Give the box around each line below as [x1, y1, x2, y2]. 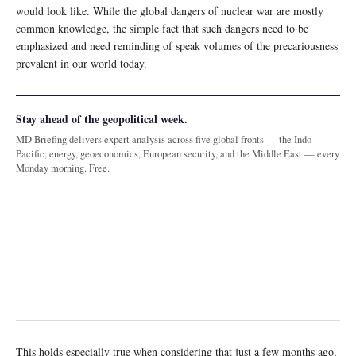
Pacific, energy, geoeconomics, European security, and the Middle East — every [16, 146, 339, 161]
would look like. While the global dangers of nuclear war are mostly [16, 2, 323, 18]
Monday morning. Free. [16, 161, 110, 175]
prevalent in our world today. [16, 55, 147, 71]
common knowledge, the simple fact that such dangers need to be [16, 20, 308, 36]
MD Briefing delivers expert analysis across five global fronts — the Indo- [16, 132, 315, 146]
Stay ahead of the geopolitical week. [16, 110, 188, 127]
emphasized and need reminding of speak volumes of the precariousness [16, 37, 338, 53]
